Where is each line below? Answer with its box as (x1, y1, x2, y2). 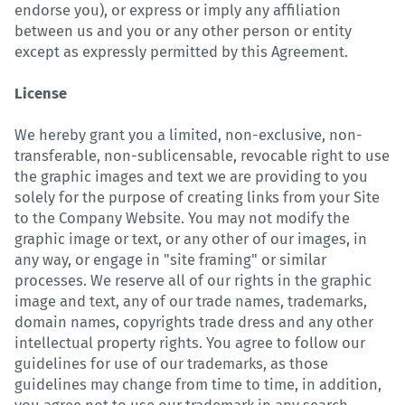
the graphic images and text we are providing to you (14, 167, 368, 185)
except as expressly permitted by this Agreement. (14, 42, 348, 61)
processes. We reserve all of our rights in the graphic (14, 271, 372, 289)
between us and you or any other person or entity (14, 22, 352, 40)
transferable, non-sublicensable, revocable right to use (14, 146, 390, 165)
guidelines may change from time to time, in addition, (14, 375, 381, 393)
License (14, 84, 67, 102)
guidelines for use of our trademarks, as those (14, 354, 328, 372)
